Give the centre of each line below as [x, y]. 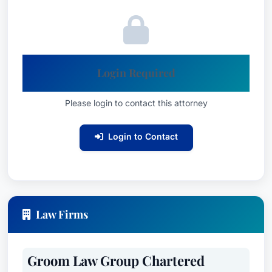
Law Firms [62, 214]
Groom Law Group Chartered [116, 260]
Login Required [136, 73]
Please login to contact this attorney [136, 103]
